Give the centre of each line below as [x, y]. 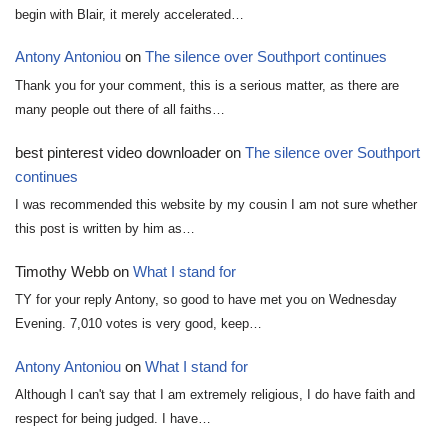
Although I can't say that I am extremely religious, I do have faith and [215, 395]
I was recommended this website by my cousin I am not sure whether [216, 205]
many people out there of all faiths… [120, 110]
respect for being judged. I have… [113, 419]
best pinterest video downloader [118, 152]
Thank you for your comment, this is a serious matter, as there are [207, 86]
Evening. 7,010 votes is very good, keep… [138, 324]
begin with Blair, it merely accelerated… [129, 15]
